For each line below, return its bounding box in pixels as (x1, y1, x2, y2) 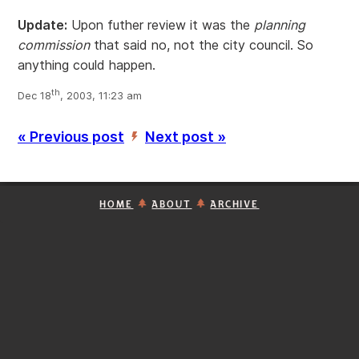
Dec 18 (18, 90, 51, 103)
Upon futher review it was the (67, 17, 254, 33)
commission (18, 37, 90, 53)
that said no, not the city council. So (90, 37, 313, 53)
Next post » (145, 128, 226, 146)
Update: (18, 17, 67, 33)
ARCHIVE (210, 199, 260, 211)
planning (254, 17, 305, 33)
